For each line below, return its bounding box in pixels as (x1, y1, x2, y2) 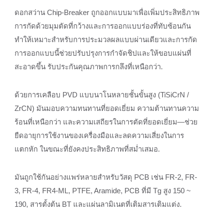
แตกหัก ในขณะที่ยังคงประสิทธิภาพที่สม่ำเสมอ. (15, 145, 160, 153)
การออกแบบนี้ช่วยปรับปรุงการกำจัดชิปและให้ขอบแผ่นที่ (15, 49, 191, 57)
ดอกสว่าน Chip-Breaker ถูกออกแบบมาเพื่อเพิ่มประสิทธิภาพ (15, 8, 200, 16)
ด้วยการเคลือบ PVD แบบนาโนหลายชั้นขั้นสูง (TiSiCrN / (15, 91, 189, 99)
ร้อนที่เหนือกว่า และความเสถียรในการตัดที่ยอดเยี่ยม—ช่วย (15, 118, 198, 126)
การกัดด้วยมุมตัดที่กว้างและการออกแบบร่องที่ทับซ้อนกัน (15, 22, 191, 30)
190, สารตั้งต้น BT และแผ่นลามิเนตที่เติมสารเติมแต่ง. (15, 200, 182, 208)
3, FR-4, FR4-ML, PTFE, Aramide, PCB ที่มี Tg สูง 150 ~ (15, 186, 191, 195)
